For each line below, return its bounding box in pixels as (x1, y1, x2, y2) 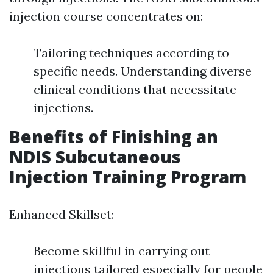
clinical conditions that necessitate (34, 82, 236, 97)
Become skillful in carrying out (34, 243, 210, 258)
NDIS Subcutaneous (9, 145, 181, 168)
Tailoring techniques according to (34, 45, 229, 60)
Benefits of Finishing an (9, 125, 218, 148)
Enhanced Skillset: (9, 207, 114, 222)
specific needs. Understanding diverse (34, 63, 252, 79)
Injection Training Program (9, 165, 246, 188)
